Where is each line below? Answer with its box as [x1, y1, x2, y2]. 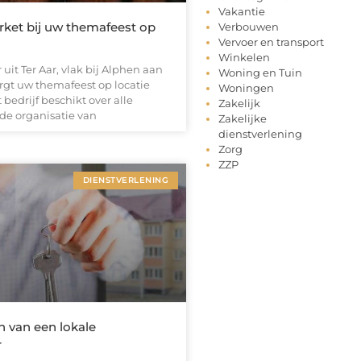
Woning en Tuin [218, 66, 302, 80]
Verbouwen [218, 20, 279, 34]
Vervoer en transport [218, 35, 324, 49]
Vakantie [218, 5, 265, 19]
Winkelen [218, 51, 270, 64]
